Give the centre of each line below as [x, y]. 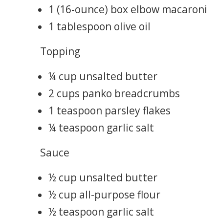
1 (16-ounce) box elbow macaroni [128, 9]
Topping [60, 51]
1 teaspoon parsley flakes [109, 110]
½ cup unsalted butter [103, 177]
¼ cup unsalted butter [103, 76]
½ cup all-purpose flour [104, 194]
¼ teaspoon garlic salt [101, 127]
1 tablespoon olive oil [99, 26]
